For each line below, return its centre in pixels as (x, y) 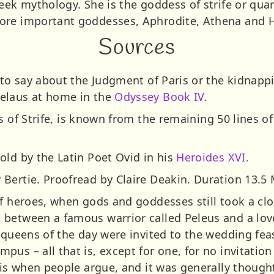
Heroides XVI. (213, 157)
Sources (137, 48)
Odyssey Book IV (159, 97)
